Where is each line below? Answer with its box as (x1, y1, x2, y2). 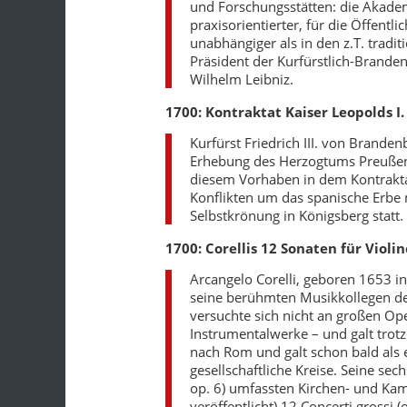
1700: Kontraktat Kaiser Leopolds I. (165, 103, 404, 122)
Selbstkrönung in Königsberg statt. (190, 206, 403, 225)
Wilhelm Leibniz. (190, 70, 293, 89)
